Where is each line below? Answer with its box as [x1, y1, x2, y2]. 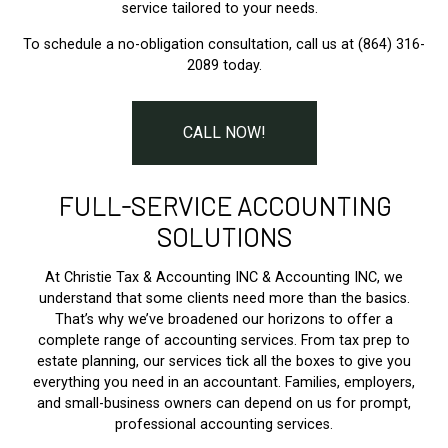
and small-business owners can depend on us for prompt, [37, 395, 411, 413]
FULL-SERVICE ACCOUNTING [57, 190, 391, 222]
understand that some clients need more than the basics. [38, 290, 410, 308]
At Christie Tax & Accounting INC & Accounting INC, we [45, 269, 403, 287]
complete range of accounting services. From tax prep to [38, 332, 410, 350]
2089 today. [186, 57, 262, 75]
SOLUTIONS [156, 221, 292, 253]
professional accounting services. [115, 416, 333, 434]
